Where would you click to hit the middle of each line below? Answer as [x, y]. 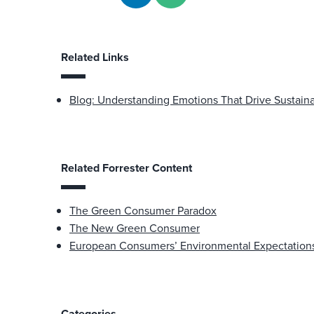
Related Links [95, 57]
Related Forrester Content [127, 168]
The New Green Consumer [135, 228]
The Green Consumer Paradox [143, 211]
